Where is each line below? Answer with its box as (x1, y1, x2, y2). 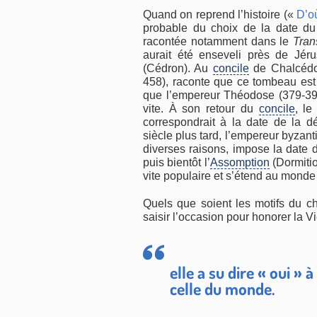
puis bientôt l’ (143, 156, 210, 169)
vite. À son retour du (143, 103, 259, 115)
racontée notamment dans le (143, 35, 294, 48)
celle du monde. (170, 278, 275, 300)
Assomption (209, 156, 270, 169)
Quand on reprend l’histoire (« (143, 8, 297, 21)
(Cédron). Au (143, 62, 213, 75)
